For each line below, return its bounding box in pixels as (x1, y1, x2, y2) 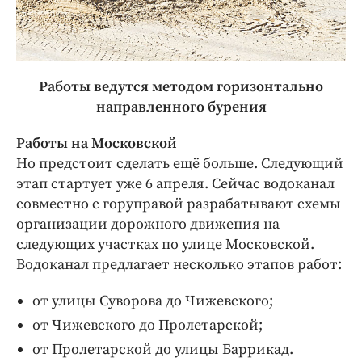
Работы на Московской (16, 133, 177, 153)
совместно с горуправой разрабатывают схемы (16, 194, 341, 213)
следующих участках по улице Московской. (16, 234, 314, 254)
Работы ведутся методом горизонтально (39, 77, 323, 96)
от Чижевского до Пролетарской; (32, 315, 263, 335)
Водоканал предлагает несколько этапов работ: (16, 255, 342, 274)
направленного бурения (95, 97, 267, 116)
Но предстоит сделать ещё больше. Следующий (16, 154, 343, 173)
